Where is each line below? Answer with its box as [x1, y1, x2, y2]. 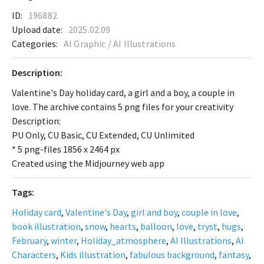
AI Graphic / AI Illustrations [64, 38, 176, 50]
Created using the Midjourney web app [12, 157, 164, 170]
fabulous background [130, 249, 214, 261]
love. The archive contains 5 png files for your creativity [12, 101, 233, 113]
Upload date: [12, 24, 62, 36]
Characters [12, 249, 56, 261]
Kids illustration [60, 249, 126, 261]
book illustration [12, 220, 81, 233]
